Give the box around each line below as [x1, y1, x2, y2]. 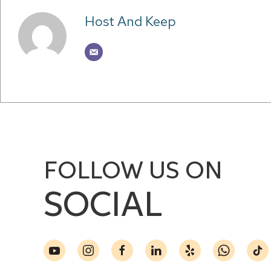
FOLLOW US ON [44, 159, 223, 184]
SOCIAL [44, 189, 162, 224]
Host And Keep [84, 12, 176, 31]
